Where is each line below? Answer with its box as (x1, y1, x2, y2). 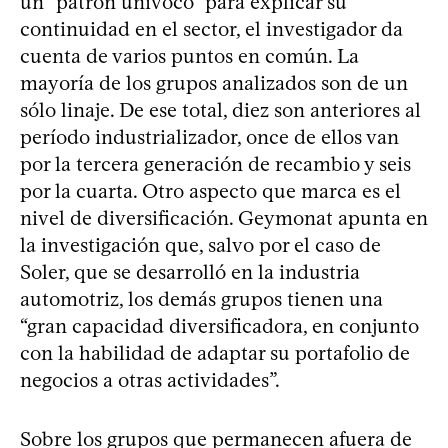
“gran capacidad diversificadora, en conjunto (20, 313, 419, 338)
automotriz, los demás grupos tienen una (20, 286, 383, 311)
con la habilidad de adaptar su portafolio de (20, 340, 410, 365)
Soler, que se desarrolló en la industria (20, 259, 360, 284)
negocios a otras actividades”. (20, 367, 280, 392)
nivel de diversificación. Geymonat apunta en (20, 205, 428, 230)
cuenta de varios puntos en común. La (20, 43, 359, 68)
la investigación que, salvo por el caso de (20, 232, 381, 257)
